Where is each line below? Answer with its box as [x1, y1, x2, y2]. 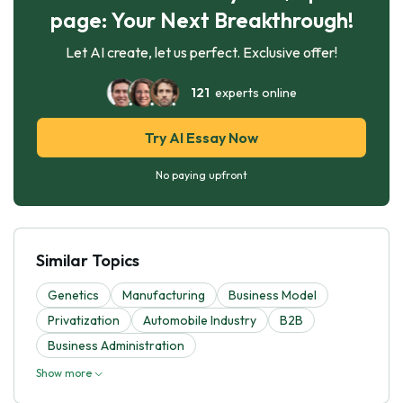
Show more [36, 365, 94, 380]
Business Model [228, 286, 317, 303]
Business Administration [48, 336, 184, 354]
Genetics [48, 286, 99, 303]
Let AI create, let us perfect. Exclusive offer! [66, 42, 337, 61]
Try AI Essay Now [145, 128, 258, 147]
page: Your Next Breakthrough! [49, 5, 354, 33]
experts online [210, 84, 297, 101]
